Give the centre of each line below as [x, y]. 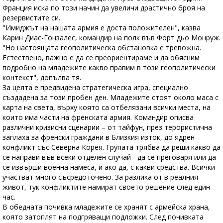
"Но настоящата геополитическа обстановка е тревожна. [102, 48]
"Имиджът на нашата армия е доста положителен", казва [102, 28]
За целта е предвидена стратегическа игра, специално [95, 88]
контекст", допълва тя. [43, 78]
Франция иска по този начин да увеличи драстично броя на [104, 8]
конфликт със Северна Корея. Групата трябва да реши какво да [111, 147]
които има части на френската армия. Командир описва [98, 117]
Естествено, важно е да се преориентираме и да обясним [101, 58]
